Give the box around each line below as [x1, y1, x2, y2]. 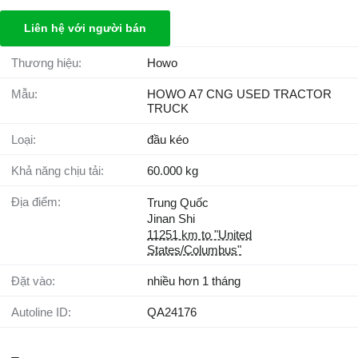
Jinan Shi [147, 212, 195, 226]
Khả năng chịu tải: [19, 164, 104, 178]
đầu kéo [147, 133, 189, 147]
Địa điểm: [20, 195, 61, 209]
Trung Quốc [147, 196, 209, 210]
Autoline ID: [19, 305, 71, 320]
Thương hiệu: [18, 56, 82, 70]
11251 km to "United [147, 228, 252, 242]
